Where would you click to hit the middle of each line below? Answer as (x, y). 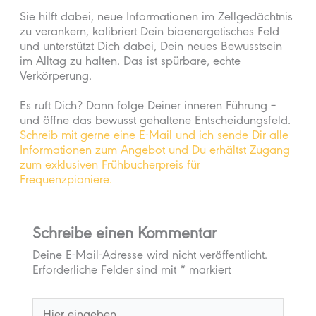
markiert (208, 271)
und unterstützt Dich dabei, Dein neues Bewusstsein (151, 48)
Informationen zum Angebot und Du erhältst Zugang (155, 151)
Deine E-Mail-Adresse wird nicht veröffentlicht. (150, 256)
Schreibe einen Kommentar (125, 235)
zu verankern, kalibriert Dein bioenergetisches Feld (150, 34)
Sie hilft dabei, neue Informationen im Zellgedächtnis (157, 19)
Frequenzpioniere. (66, 181)
